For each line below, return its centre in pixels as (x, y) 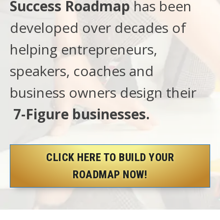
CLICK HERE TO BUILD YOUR (110, 157)
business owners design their (108, 92)
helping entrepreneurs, (83, 49)
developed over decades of (98, 27)
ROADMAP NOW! (110, 174)
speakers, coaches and (82, 70)
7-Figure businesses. (82, 114)
